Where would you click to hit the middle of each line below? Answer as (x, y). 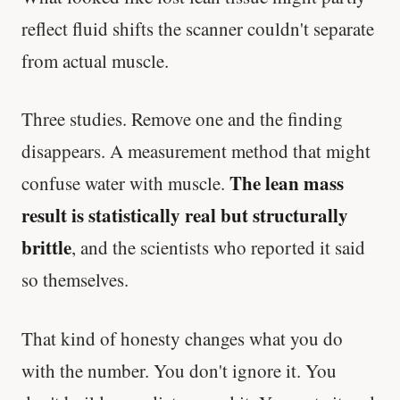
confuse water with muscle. (125, 183)
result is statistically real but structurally (185, 216)
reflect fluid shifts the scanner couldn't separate (198, 28)
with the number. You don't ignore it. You (179, 370)
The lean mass (287, 183)
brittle (46, 248)
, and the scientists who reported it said (218, 248)
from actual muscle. (95, 60)
